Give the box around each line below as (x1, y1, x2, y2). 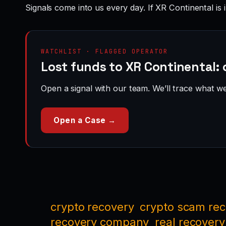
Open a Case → (53, 115, 116, 125)
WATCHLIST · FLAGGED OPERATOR (41, 47, 168, 55)
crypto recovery (50, 200, 134, 213)
